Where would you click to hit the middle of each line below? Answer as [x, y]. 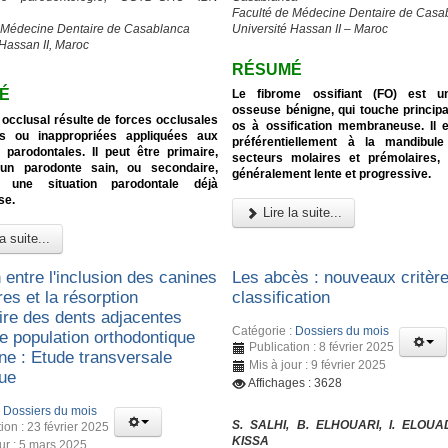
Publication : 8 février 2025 [322, 346]
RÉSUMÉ [267, 69]
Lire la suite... [301, 213]
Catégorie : [264, 330]
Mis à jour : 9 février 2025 [318, 364]
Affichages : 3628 [295, 382]
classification [281, 297]
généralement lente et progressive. [332, 174]
